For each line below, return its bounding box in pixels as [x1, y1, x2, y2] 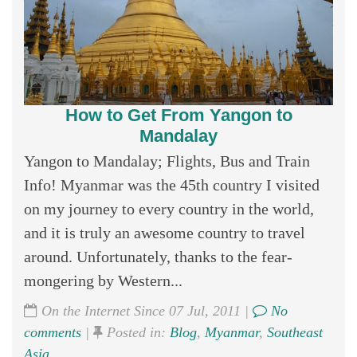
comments [24, 324, 81, 340]
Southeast [267, 324, 323, 340]
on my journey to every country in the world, [24, 199, 314, 218]
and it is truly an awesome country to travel [24, 223, 305, 241]
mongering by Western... [24, 271, 182, 289]
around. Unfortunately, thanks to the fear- [24, 247, 292, 265]
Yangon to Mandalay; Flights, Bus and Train [24, 151, 310, 170]
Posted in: [103, 324, 170, 340]
